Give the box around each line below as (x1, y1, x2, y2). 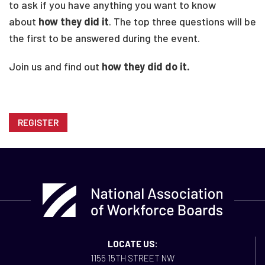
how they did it (38, 15, 109, 28)
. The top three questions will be (109, 15, 256, 28)
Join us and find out (9, 60, 102, 73)
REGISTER (18, 117, 59, 128)
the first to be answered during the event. (9, 31, 200, 44)
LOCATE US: (107, 238, 158, 249)
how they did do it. (102, 60, 190, 73)
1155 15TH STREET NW (91, 253, 174, 263)
